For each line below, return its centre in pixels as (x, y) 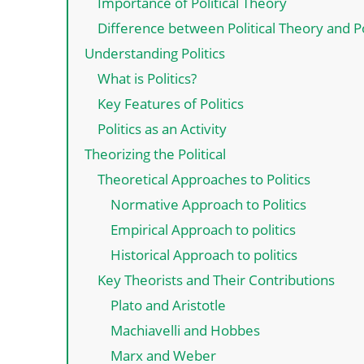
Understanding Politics (155, 53)
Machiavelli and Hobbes (185, 330)
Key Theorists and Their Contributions (216, 279)
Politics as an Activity (162, 128)
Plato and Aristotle (168, 305)
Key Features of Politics (171, 103)
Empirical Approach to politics (203, 229)
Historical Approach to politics (204, 254)
